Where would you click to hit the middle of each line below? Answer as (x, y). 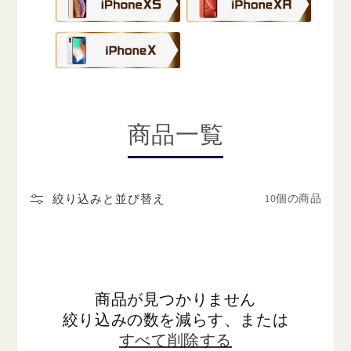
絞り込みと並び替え (109, 199)
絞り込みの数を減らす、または (175, 319)
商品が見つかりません (175, 299)
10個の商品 (293, 199)
